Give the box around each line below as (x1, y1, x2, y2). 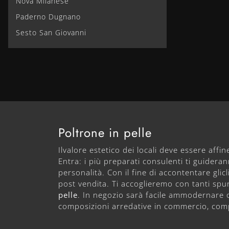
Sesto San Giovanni (16, 27, 86, 37)
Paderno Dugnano (16, 11, 81, 21)
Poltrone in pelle (58, 123, 152, 142)
